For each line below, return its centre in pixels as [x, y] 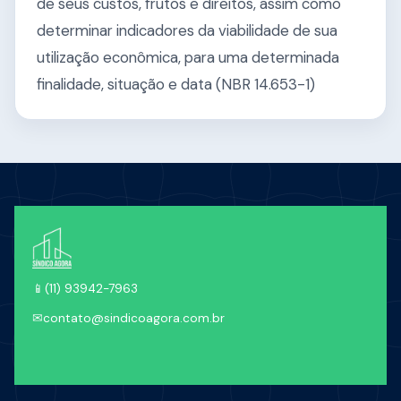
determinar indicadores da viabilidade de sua [187, 31]
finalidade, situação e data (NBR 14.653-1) [176, 85]
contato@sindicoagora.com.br [134, 319]
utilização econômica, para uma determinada [188, 58]
